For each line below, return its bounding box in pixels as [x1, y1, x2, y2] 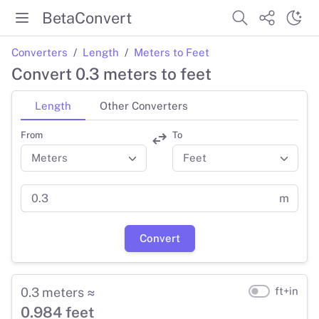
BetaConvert [42, 8, 132, 27]
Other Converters [100, 99, 188, 112]
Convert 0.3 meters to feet [11, 64, 211, 84]
